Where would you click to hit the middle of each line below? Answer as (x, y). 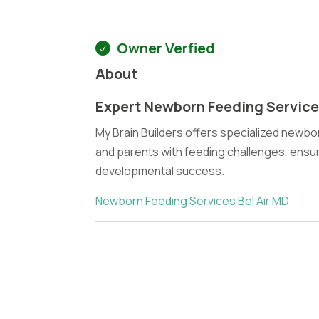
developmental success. (160, 171)
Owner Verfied (166, 48)
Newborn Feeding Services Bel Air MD (193, 201)
